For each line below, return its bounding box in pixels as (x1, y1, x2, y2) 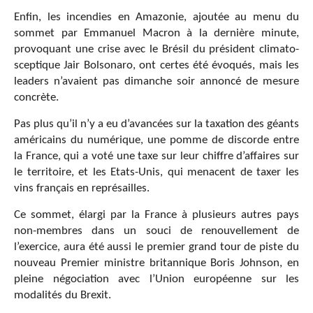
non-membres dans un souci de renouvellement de (14, 224, 299, 237)
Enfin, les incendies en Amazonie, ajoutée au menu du (14, 10, 299, 23)
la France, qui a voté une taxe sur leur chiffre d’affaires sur (14, 150, 299, 162)
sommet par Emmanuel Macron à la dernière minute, (14, 27, 299, 39)
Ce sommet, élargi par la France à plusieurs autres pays (14, 208, 299, 221)
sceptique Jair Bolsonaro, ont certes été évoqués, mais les (14, 59, 299, 71)
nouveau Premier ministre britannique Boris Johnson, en (14, 256, 299, 269)
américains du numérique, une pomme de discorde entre (14, 133, 299, 146)
